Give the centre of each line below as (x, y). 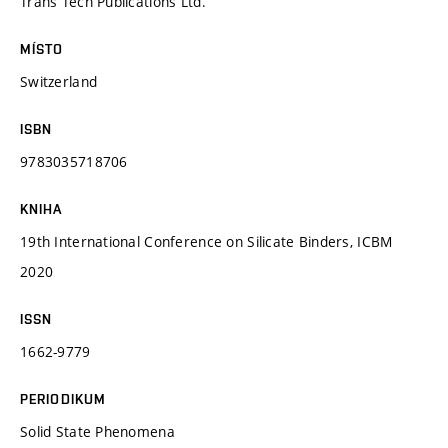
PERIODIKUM (63, 398)
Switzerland (59, 81)
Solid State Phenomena (97, 431)
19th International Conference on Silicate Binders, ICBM (206, 241)
